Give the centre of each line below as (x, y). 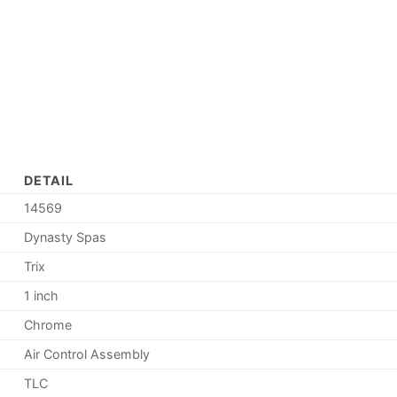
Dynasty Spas (66, 237)
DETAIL (49, 181)
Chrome (48, 325)
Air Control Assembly (87, 354)
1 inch (42, 296)
